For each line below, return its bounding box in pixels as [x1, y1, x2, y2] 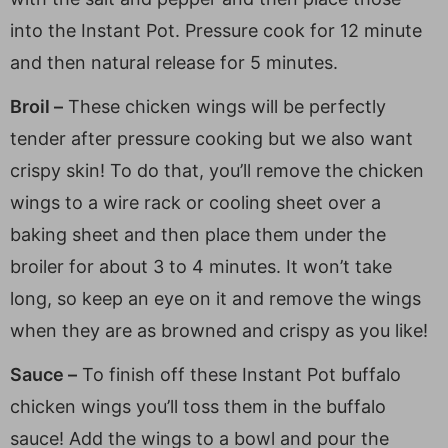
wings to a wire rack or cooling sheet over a [10, 191, 381, 213]
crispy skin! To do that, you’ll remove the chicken [10, 159, 424, 181]
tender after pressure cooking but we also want [10, 127, 413, 149]
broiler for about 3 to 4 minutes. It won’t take [10, 255, 392, 277]
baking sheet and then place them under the [10, 223, 386, 245]
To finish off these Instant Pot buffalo [77, 363, 401, 385]
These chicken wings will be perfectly [63, 95, 386, 117]
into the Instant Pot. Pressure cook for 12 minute [10, 19, 422, 41]
